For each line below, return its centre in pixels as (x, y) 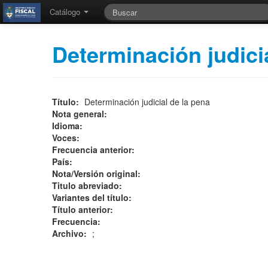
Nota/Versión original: (98, 173)
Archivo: (71, 233)
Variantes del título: (93, 197)
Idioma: (68, 126)
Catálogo (66, 12)
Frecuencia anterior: (95, 150)
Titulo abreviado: (88, 185)
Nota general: (81, 114)
